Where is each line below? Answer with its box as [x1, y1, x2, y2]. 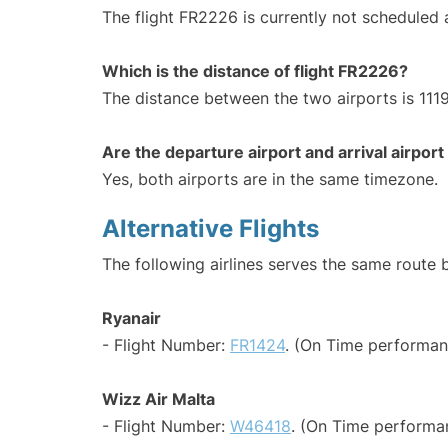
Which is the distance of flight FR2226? [102, 61, 408, 82]
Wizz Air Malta [102, 389, 215, 410]
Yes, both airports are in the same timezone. [102, 169, 438, 190]
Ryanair [102, 308, 161, 329]
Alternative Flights [102, 214, 319, 244]
